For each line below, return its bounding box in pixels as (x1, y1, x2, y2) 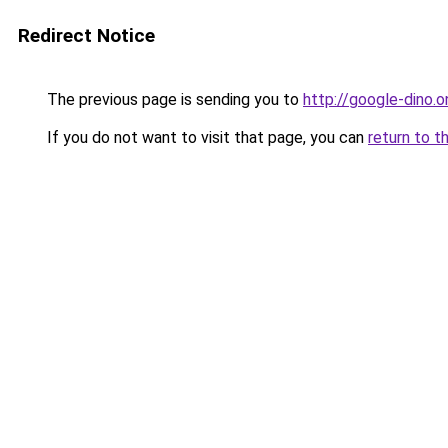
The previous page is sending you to (43, 90, 303, 109)
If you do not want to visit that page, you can (43, 128, 368, 147)
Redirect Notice (18, 24, 155, 47)
